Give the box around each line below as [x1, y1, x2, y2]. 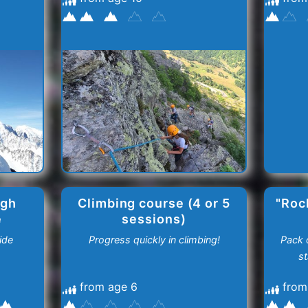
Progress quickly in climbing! [88, 234, 220, 246]
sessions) [122, 212, 186, 227]
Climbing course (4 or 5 [78, 196, 230, 211]
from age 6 [80, 280, 137, 294]
